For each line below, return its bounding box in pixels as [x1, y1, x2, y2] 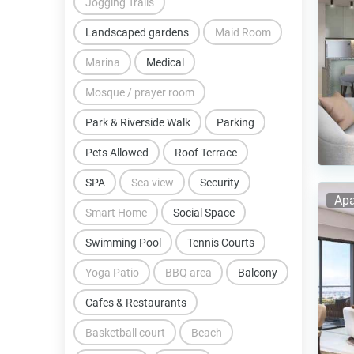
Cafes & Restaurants [85, 296, 186, 309]
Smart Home [85, 205, 147, 219]
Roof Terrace [174, 145, 237, 159]
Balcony [237, 265, 277, 279]
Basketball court [85, 326, 165, 339]
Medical [145, 55, 184, 69]
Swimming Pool [85, 235, 161, 249]
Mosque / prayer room [85, 85, 194, 99]
